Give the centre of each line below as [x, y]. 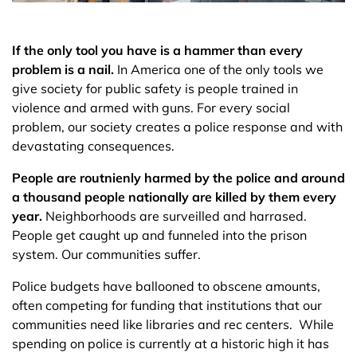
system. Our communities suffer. [108, 254]
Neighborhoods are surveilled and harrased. [175, 216]
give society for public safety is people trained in [155, 88]
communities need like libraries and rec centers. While [173, 324]
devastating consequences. [93, 146]
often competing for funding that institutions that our [167, 305]
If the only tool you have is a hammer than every [157, 50]
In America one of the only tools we [219, 69]
